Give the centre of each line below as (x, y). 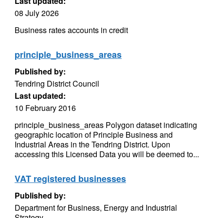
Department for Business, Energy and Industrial (96, 208)
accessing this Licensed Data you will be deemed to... (107, 154)
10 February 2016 (45, 108)
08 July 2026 (37, 13)
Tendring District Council (57, 83)
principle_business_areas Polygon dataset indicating (106, 125)
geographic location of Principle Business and (94, 135)
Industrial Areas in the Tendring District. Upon (92, 144)
